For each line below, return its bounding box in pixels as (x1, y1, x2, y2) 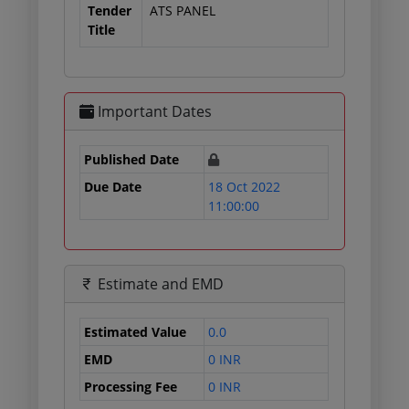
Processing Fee (84, 378, 178, 395)
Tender (88, 2, 132, 19)
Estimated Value (84, 323, 187, 341)
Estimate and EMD (94, 274, 225, 294)
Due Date (84, 178, 142, 195)
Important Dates (94, 101, 213, 121)
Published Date (84, 151, 180, 168)
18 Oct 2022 (208, 178, 281, 195)
